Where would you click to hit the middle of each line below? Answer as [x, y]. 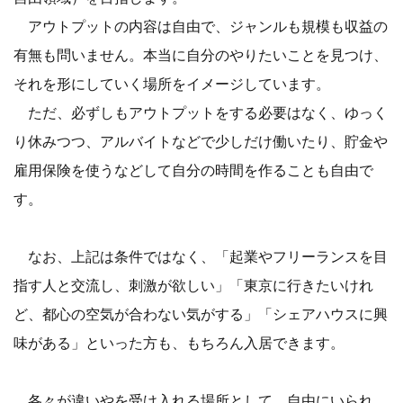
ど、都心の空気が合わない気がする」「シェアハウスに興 [201, 314]
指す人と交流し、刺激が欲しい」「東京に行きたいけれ [193, 286]
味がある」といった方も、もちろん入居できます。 [179, 343]
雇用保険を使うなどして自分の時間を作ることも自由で [193, 170]
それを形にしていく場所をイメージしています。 [172, 84]
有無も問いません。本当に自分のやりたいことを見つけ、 [201, 55]
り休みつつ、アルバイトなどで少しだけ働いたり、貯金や [201, 142]
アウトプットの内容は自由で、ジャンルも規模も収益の [201, 27]
